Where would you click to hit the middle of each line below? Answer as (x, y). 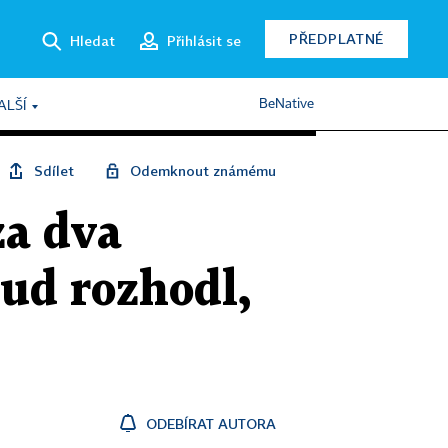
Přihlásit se (204, 40)
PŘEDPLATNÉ (336, 38)
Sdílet (54, 170)
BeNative (286, 104)
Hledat (92, 40)
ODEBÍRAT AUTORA (211, 423)
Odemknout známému (203, 170)
